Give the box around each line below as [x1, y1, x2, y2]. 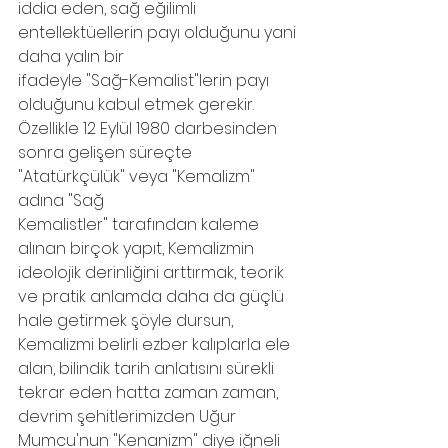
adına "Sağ [18, 189, 104, 212]
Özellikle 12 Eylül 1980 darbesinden [18, 117, 281, 140]
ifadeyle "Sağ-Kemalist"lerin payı [18, 69, 273, 92]
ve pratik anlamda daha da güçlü [18, 285, 288, 308]
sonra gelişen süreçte [18, 141, 196, 164]
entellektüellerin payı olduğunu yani [18, 21, 300, 44]
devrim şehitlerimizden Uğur [18, 405, 240, 428]
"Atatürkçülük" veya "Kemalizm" [18, 165, 259, 188]
